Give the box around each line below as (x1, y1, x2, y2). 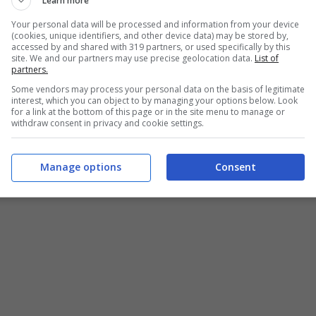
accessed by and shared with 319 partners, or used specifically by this (11, 40, 290, 53)
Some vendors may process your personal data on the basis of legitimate (11, 83, 305, 95)
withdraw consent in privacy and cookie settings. (11, 116, 204, 129)
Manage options (39, 160, 121, 174)
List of (255, 51, 279, 64)
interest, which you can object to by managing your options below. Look (11, 94, 298, 107)
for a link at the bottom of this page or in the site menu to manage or (11, 105, 285, 118)
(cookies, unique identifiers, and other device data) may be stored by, (11, 29, 288, 42)
